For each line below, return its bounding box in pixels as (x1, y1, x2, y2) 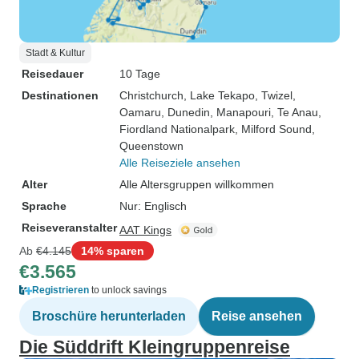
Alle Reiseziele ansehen (119, 156, 240, 169)
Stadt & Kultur (26, 47, 85, 58)
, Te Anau (271, 106, 318, 119)
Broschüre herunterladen (32, 309, 186, 323)
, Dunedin (161, 106, 210, 119)
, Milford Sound (235, 123, 312, 135)
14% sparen (81, 244, 144, 257)
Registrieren (32, 284, 89, 296)
